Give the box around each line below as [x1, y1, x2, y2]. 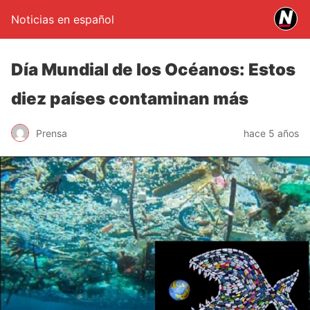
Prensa [36, 127, 67, 139]
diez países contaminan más [11, 89, 248, 109]
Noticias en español [11, 12, 114, 26]
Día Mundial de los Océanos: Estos [11, 60, 295, 80]
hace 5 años [244, 127, 299, 139]
